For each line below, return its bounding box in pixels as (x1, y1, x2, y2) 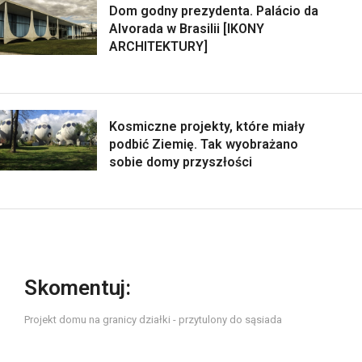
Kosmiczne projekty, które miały (109, 119, 305, 135)
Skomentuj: (24, 276, 131, 301)
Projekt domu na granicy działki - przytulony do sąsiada (24, 314, 282, 326)
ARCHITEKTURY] (109, 39, 208, 55)
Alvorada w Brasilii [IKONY (109, 21, 264, 37)
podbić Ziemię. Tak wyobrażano (109, 137, 298, 153)
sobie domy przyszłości (109, 154, 252, 170)
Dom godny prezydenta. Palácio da (109, 3, 318, 19)
